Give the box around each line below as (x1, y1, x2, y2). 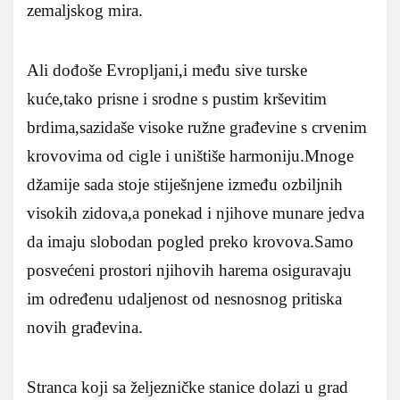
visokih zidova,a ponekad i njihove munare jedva (27, 203, 364, 222)
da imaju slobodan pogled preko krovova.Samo (27, 231, 354, 251)
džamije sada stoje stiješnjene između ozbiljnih (27, 174, 343, 194)
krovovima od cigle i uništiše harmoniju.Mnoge (27, 146, 354, 165)
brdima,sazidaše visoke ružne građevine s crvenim (27, 117, 367, 137)
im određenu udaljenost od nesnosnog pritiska (27, 288, 342, 308)
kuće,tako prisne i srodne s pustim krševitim (27, 88, 327, 108)
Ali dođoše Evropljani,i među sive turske (27, 60, 307, 79)
